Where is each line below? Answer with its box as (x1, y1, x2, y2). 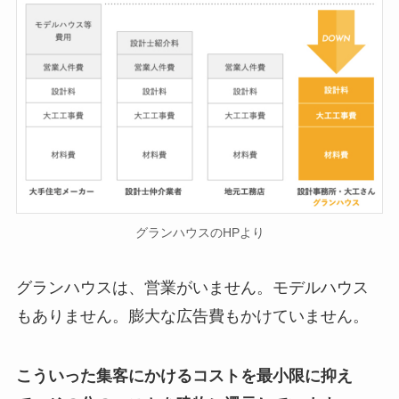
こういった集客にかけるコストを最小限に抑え (15, 367, 353, 386)
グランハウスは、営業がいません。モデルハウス (15, 278, 369, 297)
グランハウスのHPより (134, 224, 265, 240)
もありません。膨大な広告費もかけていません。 (15, 306, 369, 325)
